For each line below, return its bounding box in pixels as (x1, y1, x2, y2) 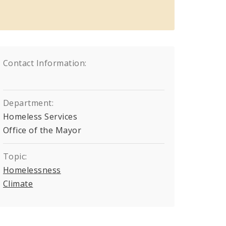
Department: (3, 97, 54, 108)
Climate (3, 178, 33, 189)
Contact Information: (3, 57, 87, 69)
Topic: (3, 150, 27, 162)
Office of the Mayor (3, 124, 82, 136)
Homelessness (3, 164, 61, 176)
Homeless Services (3, 110, 78, 122)
